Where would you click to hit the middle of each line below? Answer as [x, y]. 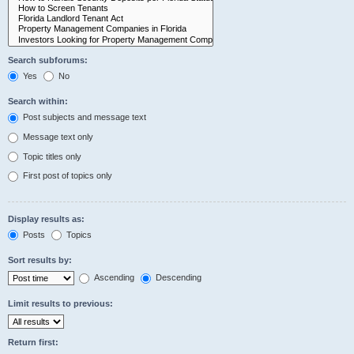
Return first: [33, 342]
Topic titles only [51, 156]
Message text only [57, 136]
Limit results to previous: [60, 303]
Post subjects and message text [83, 117]
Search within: [38, 102]
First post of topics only [66, 176]
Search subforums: [48, 60]
